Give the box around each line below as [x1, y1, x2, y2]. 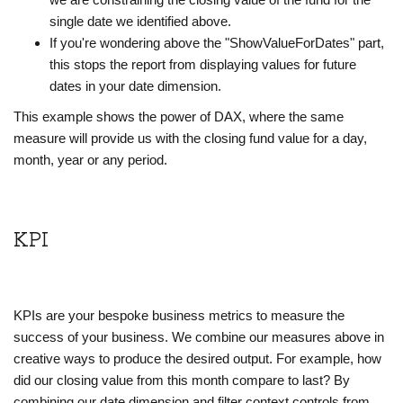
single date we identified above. [49, 13, 231, 30]
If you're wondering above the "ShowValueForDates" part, [49, 35, 384, 51]
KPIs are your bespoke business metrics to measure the [13, 308, 345, 324]
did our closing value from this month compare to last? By [13, 372, 350, 389]
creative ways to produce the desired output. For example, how [13, 351, 381, 367]
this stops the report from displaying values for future [49, 57, 356, 73]
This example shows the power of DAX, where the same [13, 109, 344, 125]
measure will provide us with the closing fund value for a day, [13, 130, 367, 147]
